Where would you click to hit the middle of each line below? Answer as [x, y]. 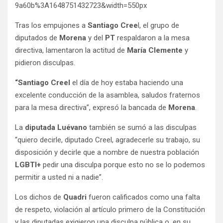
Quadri [75, 197]
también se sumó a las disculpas [142, 128]
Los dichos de [39, 197]
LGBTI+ [29, 165]
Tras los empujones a [51, 26]
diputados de [37, 38]
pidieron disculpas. [45, 63]
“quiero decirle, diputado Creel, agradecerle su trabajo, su [108, 140]
